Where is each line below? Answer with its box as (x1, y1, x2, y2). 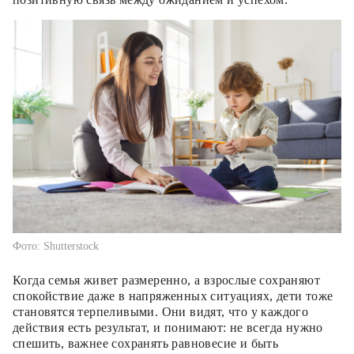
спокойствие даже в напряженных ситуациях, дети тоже (13, 288, 333, 303)
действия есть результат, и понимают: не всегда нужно (13, 320, 323, 334)
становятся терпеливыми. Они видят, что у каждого (13, 304, 309, 318)
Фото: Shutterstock (13, 239, 99, 252)
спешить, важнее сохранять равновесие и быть (13, 336, 279, 350)
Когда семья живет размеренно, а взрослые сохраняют (13, 273, 320, 287)
